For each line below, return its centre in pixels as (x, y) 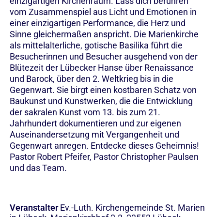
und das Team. (38, 168)
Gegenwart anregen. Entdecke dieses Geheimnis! (104, 145)
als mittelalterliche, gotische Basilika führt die (96, 45)
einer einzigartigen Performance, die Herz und (98, 23)
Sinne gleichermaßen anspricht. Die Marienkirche (104, 34)
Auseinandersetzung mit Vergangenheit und (94, 134)
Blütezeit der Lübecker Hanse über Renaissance (102, 67)
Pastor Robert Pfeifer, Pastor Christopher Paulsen (104, 156)
